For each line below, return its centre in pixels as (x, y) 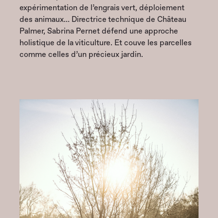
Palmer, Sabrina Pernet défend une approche (99, 31)
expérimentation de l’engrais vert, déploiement (102, 8)
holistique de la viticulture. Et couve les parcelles (106, 43)
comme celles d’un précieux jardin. (81, 54)
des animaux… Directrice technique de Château (103, 19)
